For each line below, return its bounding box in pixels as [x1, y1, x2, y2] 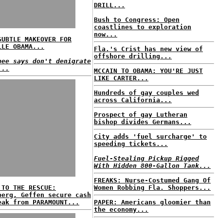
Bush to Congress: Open [94, 16, 180, 23]
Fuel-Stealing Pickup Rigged [94, 155, 199, 162]
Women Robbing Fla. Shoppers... [94, 184, 211, 191]
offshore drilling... [94, 53, 172, 60]
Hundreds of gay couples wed [94, 89, 199, 96]
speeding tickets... [94, 140, 168, 147]
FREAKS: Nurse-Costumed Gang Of [94, 177, 211, 184]
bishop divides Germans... [94, 118, 191, 126]
